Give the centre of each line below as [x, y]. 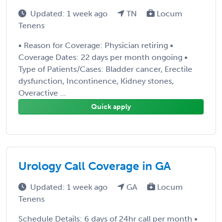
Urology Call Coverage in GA [95, 166]
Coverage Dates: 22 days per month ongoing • [103, 57]
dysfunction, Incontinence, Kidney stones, [96, 81]
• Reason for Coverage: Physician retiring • [96, 45]
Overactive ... [42, 93]
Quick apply [111, 107]
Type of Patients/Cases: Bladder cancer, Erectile [105, 69]
